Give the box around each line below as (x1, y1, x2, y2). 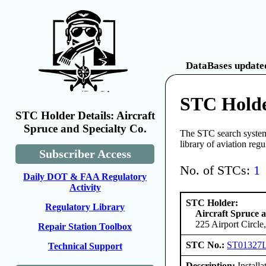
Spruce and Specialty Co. (23, 122, 147, 135)
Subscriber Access (39, 147, 131, 160)
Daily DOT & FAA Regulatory (23, 172, 147, 182)
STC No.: (186, 239, 227, 250)
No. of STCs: (180, 163, 254, 178)
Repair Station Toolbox (38, 221, 132, 232)
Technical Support (47, 241, 122, 251)
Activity (69, 182, 101, 192)
